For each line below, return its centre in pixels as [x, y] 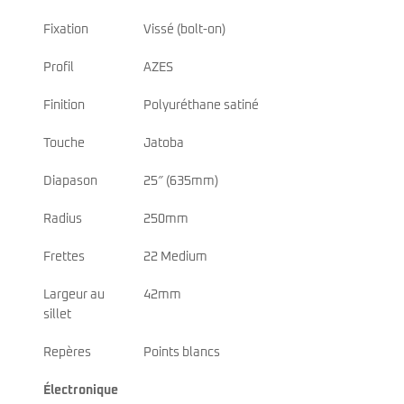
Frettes [64, 257]
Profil [59, 67]
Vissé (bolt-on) [184, 29]
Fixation [66, 29]
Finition [64, 105]
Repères [67, 352]
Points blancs [182, 352]
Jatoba [164, 143]
